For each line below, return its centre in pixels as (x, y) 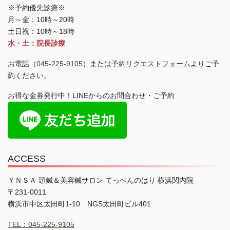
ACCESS (27, 159)
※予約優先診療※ (36, 7)
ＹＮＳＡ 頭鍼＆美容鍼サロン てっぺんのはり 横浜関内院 (101, 180)
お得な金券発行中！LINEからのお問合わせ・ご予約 (91, 96)
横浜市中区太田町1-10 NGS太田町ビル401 (79, 204)
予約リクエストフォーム (151, 63)
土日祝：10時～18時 (41, 31)
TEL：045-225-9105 (41, 225)
